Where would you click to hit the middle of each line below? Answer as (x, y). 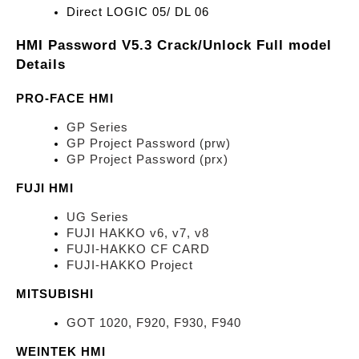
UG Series (98, 217)
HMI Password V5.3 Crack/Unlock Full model (174, 44)
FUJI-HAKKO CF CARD (138, 249)
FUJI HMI (45, 188)
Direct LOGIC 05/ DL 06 (138, 12)
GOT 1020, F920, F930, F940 (154, 323)
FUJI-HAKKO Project (130, 265)
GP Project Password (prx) (147, 159)
